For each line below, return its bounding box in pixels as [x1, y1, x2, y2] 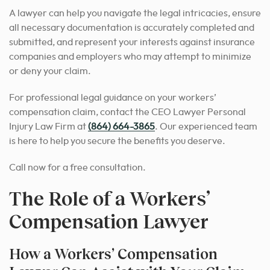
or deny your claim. [9, 66, 91, 77]
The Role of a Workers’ [9, 186, 210, 210]
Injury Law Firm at [9, 122, 88, 132]
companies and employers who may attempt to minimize [9, 52, 251, 62]
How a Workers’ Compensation [9, 245, 218, 263]
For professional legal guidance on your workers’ [9, 93, 216, 103]
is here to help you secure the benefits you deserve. [9, 136, 225, 146]
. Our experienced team [155, 122, 257, 132]
